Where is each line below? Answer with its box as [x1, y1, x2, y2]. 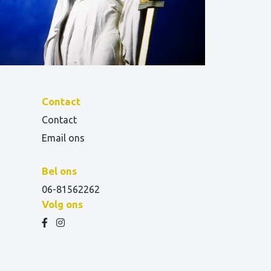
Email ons [41, 132, 85, 144]
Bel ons [41, 165, 77, 177]
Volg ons [41, 198, 83, 211]
